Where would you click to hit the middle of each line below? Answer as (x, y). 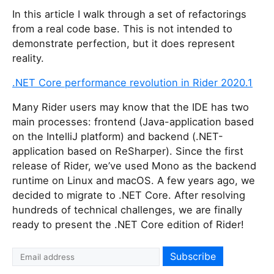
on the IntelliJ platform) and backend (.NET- (118, 137)
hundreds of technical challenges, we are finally (127, 210)
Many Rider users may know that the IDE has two (131, 107)
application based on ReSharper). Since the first (128, 151)
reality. (28, 58)
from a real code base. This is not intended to (122, 29)
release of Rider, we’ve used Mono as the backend (134, 166)
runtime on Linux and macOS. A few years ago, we (134, 181)
